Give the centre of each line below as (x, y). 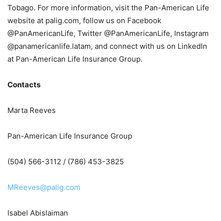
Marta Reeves (32, 110)
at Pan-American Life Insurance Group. (75, 59)
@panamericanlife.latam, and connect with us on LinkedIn (107, 46)
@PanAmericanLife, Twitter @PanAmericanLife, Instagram (108, 34)
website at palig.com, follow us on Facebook (84, 21)
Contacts (24, 85)
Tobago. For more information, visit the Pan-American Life (108, 8)
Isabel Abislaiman (38, 213)
